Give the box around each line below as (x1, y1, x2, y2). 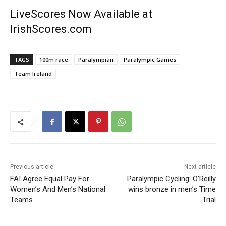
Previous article (10, 163, 53, 171)
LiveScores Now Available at (10, 8, 152, 21)
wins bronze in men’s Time (128, 185, 216, 194)
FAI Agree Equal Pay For (10, 174, 89, 184)
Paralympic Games (124, 55, 176, 64)
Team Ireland (14, 70, 52, 78)
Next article (184, 163, 216, 171)
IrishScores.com (10, 23, 92, 36)
